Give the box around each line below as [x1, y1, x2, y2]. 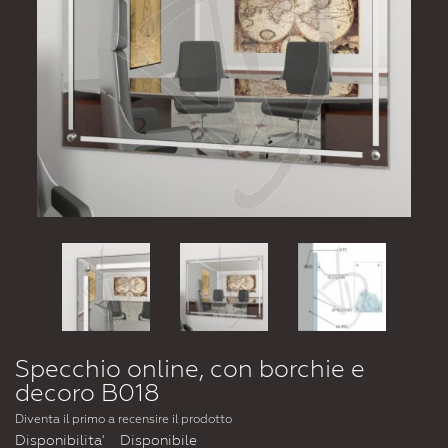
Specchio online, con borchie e [15, 355, 365, 384]
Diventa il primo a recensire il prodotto [15, 412, 232, 427]
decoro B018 [15, 379, 160, 408]
